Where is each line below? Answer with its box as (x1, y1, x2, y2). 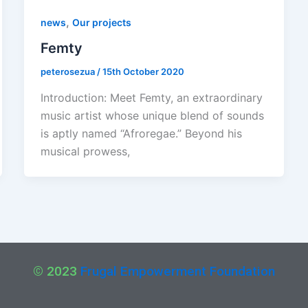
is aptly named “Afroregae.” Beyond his (40, 126, 242, 140)
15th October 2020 (102, 66, 184, 78)
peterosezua (40, 66, 97, 78)
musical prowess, (40, 144, 130, 158)
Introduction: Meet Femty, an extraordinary (40, 90, 263, 104)
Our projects (71, 16, 131, 28)
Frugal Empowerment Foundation (80, 263, 275, 279)
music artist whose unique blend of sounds (40, 108, 264, 122)
